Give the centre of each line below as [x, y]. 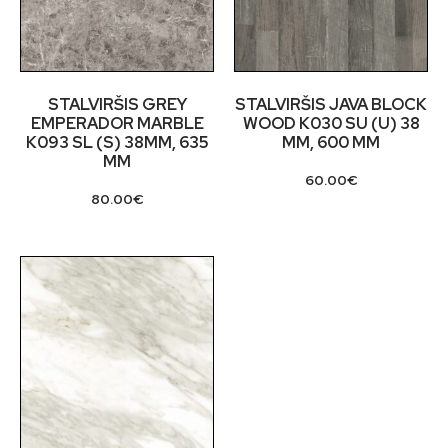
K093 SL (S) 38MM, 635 [117, 143]
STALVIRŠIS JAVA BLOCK [331, 105]
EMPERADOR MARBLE [117, 124]
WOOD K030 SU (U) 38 [331, 124]
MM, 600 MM [331, 143]
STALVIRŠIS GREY [117, 105]
